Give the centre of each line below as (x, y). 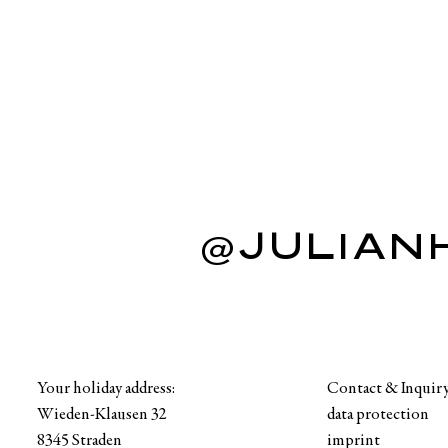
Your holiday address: (106, 389)
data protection (377, 415)
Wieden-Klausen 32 (102, 415)
